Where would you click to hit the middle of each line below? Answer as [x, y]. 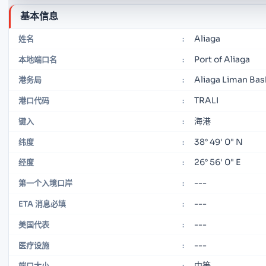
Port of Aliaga [222, 59]
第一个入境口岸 [45, 183]
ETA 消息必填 [42, 204]
